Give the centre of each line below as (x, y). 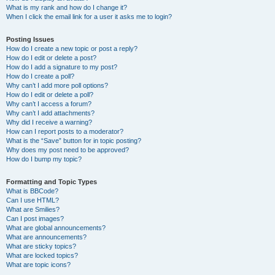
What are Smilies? (33, 209)
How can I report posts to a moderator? (65, 131)
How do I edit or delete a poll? (50, 95)
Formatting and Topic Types (52, 182)
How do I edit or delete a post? (51, 58)
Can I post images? (35, 219)
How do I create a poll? (40, 76)
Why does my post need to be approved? (68, 150)
